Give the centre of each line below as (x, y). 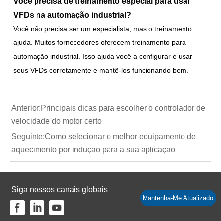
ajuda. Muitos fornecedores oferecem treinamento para (100, 42)
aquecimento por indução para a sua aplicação (93, 149)
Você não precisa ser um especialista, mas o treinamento (103, 28)
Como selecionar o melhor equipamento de (120, 136)
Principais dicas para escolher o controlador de (123, 108)
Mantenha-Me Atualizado (178, 198)
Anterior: (26, 108)
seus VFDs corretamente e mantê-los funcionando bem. (101, 70)
